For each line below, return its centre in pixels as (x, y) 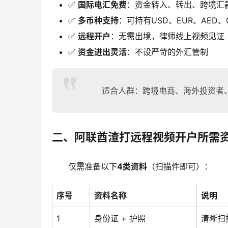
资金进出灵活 (102, 52)
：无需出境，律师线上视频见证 (167, 36)
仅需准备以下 (93, 166)
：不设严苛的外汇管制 (167, 52)
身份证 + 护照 (120, 218)
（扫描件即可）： (180, 166)
